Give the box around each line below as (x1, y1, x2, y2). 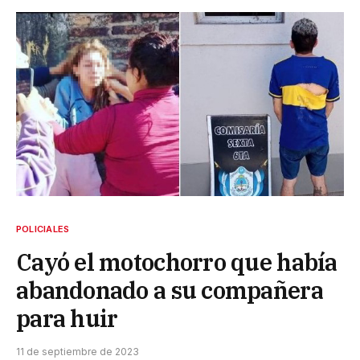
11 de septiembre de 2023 (16, 346, 139, 358)
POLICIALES (16, 223, 70, 235)
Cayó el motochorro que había (16, 247, 337, 278)
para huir (16, 303, 118, 334)
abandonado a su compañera (16, 275, 323, 306)
